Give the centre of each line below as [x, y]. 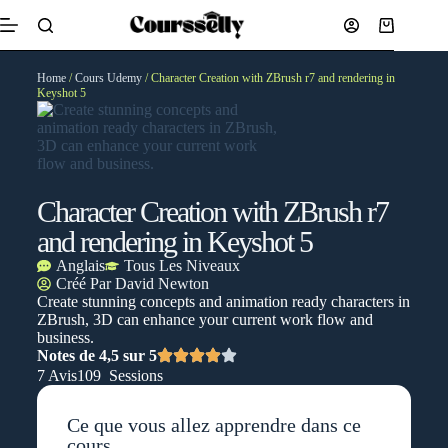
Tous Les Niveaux [181, 265]
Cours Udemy [108, 78]
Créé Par [85, 283]
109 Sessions [119, 375]
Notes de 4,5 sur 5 [96, 355]
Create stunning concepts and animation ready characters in [223, 301]
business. [65, 337]
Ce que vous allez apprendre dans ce [213, 425]
